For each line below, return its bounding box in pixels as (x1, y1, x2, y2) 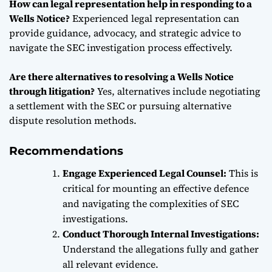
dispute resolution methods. (9, 113, 137, 127)
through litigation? (9, 84, 95, 98)
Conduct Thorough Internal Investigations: (63, 226, 259, 240)
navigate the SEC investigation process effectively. (9, 40, 233, 54)
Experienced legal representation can (70, 11, 239, 25)
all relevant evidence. (63, 257, 158, 271)
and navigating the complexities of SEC (63, 196, 239, 210)
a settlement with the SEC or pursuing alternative (9, 98, 231, 112)
